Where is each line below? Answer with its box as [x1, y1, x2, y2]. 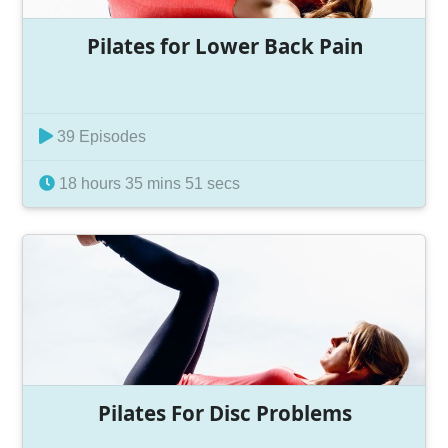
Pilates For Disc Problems [98, 398, 352, 427]
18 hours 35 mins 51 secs [55, 175, 240, 192]
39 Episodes [53, 128, 146, 145]
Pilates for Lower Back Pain [86, 31, 364, 60]
